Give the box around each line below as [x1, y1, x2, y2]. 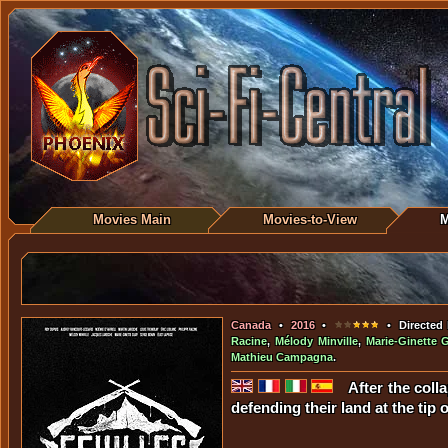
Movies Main [93, 212, 171, 227]
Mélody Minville [274, 335, 358, 347]
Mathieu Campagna [231, 351, 333, 363]
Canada [231, 319, 271, 331]
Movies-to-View [263, 212, 357, 227]
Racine [231, 335, 267, 347]
